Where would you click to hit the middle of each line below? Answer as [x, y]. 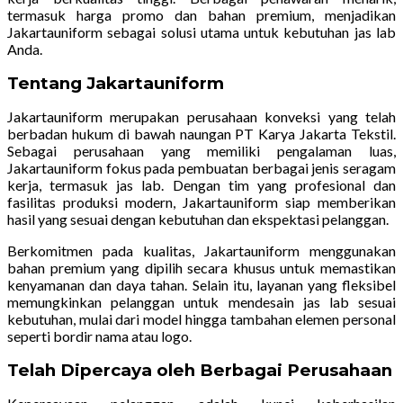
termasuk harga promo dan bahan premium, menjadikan [201, 15]
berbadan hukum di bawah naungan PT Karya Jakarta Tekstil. [201, 134]
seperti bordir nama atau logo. [99, 336]
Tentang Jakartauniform [116, 84]
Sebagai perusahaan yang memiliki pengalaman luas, [201, 151]
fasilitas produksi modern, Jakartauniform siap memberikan [201, 202]
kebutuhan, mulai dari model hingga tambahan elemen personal [201, 319]
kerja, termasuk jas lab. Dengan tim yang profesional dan [201, 185]
